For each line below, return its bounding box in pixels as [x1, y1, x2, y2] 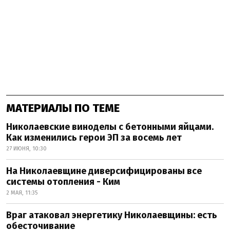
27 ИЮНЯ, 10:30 [6, 145, 47, 152]
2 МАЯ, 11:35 [6, 189, 37, 196]
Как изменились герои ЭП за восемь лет [6, 131, 182, 143]
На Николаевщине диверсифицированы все [6, 165, 202, 177]
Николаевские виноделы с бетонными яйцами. [6, 121, 214, 132]
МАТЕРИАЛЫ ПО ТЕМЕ [6, 101, 120, 115]
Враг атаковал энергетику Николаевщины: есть [6, 209, 217, 221]
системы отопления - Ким [6, 176, 120, 187]
